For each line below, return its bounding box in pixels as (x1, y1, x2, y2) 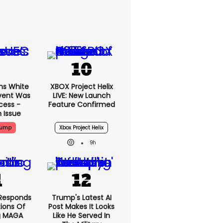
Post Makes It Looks (48, 202, 114, 212)
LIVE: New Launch (52, 91, 111, 101)
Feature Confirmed (48, 100, 115, 110)
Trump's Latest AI (51, 193, 111, 203)
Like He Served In (53, 211, 110, 221)
